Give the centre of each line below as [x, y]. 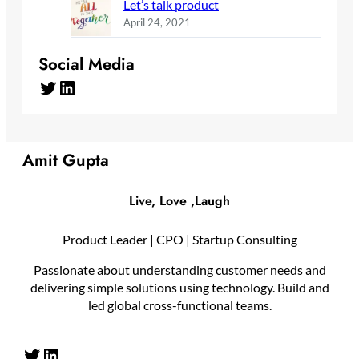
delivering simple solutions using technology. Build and [179, 288]
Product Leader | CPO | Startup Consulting [179, 240]
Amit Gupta [66, 160]
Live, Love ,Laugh [179, 200]
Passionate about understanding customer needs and [179, 270]
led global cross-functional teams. [179, 305]
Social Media [87, 65]
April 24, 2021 [157, 22]
